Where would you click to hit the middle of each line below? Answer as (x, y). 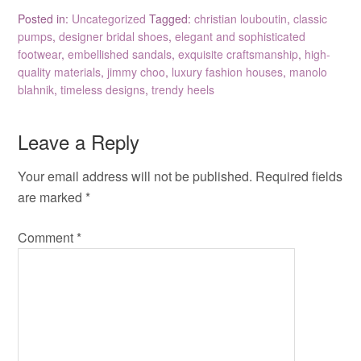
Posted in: (45, 19)
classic (311, 19)
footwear (40, 54)
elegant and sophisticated (241, 36)
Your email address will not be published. (135, 176)
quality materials (60, 72)
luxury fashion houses (228, 72)
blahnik (36, 89)
